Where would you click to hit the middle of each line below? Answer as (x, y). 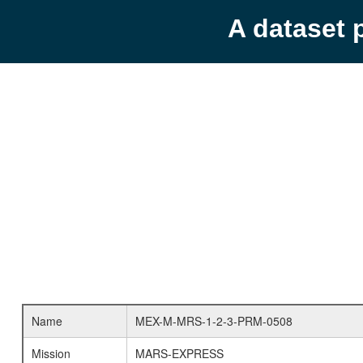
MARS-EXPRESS (179, 353)
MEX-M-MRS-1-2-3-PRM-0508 (214, 321)
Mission (51, 353)
